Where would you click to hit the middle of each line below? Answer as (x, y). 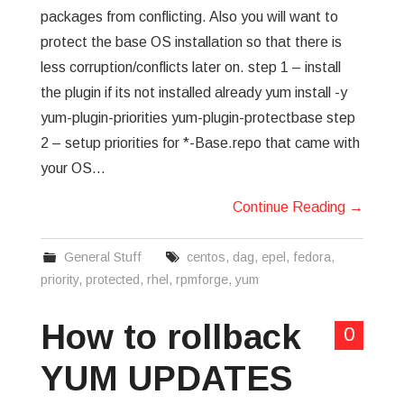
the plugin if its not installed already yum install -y (193, 92)
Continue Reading (291, 207)
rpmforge (202, 280)
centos (207, 257)
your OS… (73, 168)
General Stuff (103, 257)
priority (59, 280)
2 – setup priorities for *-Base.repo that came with (200, 143)
